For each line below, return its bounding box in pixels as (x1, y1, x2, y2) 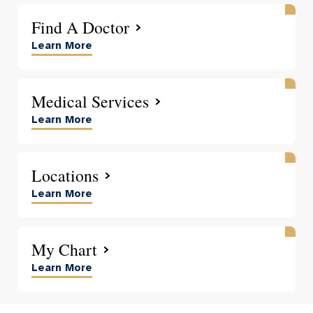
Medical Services (31, 89, 149, 112)
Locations (31, 163, 99, 187)
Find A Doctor (31, 15, 129, 38)
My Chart (31, 238, 97, 261)
